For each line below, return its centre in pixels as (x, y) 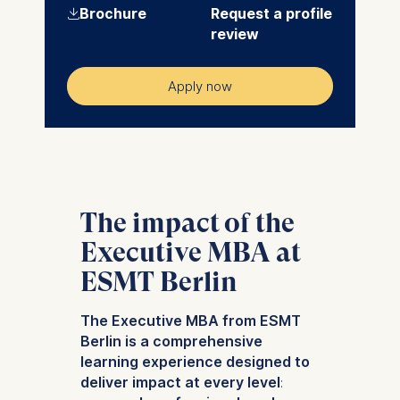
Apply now (200, 86)
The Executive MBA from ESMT (190, 321)
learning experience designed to (195, 362)
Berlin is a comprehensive (171, 342)
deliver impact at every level (180, 383)
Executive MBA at (190, 253)
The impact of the (187, 223)
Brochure (112, 13)
